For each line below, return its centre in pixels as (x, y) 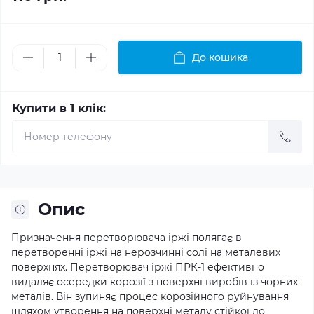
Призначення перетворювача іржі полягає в (127, 238)
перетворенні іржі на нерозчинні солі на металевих (146, 252)
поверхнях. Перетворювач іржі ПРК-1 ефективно (138, 267)
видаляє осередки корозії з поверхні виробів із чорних (155, 282)
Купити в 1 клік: (59, 108)
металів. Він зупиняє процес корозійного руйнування (150, 296)
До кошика (220, 57)
